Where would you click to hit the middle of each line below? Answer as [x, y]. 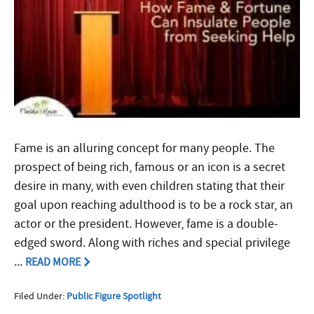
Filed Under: [40, 295]
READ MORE [53, 262]
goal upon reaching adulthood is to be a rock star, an [153, 205]
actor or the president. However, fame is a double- [146, 224]
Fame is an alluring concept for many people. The [144, 148]
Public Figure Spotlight [114, 295]
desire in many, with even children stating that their [149, 186]
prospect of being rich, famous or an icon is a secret [150, 167]
